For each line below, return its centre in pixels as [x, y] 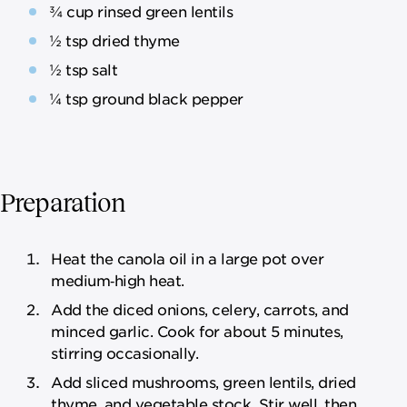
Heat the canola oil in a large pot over [188, 258]
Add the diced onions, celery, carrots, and [200, 308]
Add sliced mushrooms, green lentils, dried [203, 381]
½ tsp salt [84, 69]
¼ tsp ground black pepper [146, 98]
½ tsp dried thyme [114, 40]
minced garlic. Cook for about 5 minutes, [197, 330]
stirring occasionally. [125, 352]
